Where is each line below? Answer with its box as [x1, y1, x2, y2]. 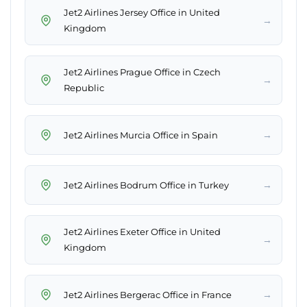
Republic [64, 82, 104, 94]
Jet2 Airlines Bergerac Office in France [64, 288, 232, 300]
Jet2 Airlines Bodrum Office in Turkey [64, 179, 229, 191]
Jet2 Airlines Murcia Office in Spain [64, 129, 218, 140]
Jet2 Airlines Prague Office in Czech [64, 66, 221, 78]
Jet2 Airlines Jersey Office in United [64, 7, 220, 19]
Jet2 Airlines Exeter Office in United [64, 226, 221, 238]
